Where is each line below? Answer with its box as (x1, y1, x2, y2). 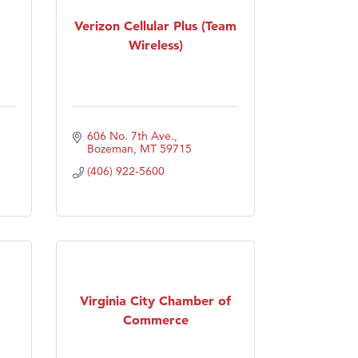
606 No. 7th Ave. (86, 128, 174, 143)
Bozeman (86, 141, 133, 156)
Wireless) (128, 37, 183, 54)
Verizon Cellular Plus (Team (74, 18, 237, 34)
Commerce (122, 312, 189, 328)
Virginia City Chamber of (80, 292, 231, 309)
